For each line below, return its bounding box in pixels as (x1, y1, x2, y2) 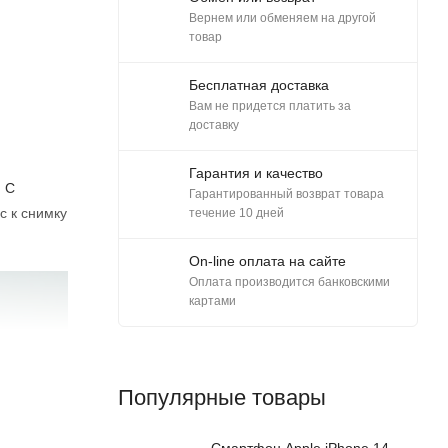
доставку (189, 118, 239, 132)
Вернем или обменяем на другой (189, 11, 376, 25)
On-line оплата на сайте (189, 253, 346, 269)
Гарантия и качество (189, 165, 323, 181)
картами (189, 294, 236, 308)
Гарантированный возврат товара (189, 187, 384, 201)
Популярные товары (118, 385, 326, 410)
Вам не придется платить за (189, 99, 351, 113)
